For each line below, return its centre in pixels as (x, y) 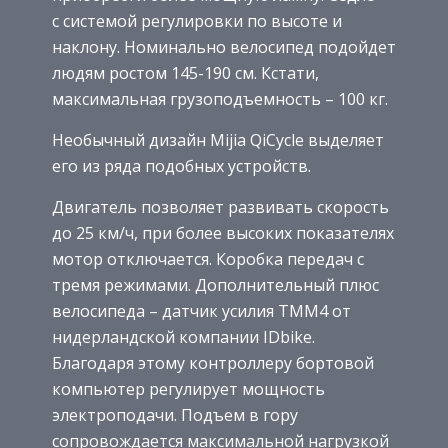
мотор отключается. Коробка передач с (208, 258)
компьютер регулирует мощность (188, 388)
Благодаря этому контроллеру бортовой (213, 362)
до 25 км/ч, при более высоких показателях (223, 232)
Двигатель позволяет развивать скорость (220, 206)
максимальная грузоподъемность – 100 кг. (220, 98)
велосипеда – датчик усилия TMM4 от (201, 310)
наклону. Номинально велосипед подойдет (224, 46)
